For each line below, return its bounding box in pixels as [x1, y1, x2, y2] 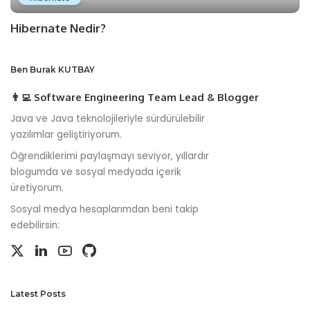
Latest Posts [10, 289, 66, 300]
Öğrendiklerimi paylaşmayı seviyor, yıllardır [10, 149, 209, 163]
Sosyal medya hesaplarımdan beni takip [10, 203, 199, 217]
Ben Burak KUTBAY [10, 64, 95, 75]
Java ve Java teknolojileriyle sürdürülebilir [10, 112, 205, 126]
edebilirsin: [10, 219, 60, 232]
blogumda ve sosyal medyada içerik [10, 165, 181, 179]
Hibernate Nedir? [10, 21, 106, 36]
